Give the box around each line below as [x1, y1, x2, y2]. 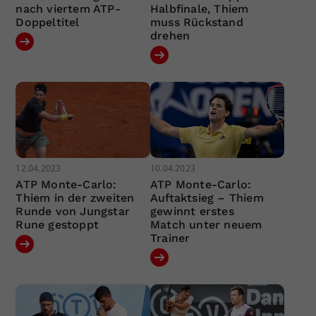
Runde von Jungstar [16, 204, 130, 218]
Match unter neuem [150, 217, 262, 231]
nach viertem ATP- [16, 2, 121, 16]
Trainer [150, 231, 190, 245]
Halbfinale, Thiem [150, 2, 249, 16]
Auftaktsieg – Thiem [150, 190, 264, 205]
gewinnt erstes [150, 204, 234, 218]
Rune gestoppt [16, 217, 99, 231]
